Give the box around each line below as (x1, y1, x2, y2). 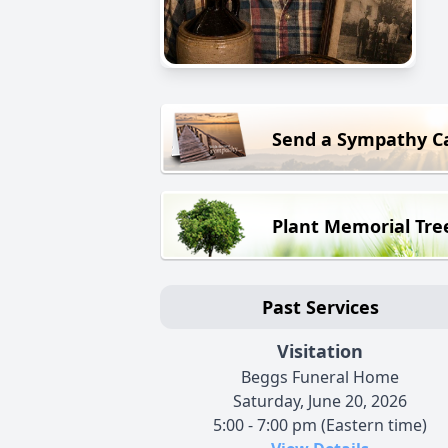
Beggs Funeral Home (241, 366, 399, 389)
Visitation (277, 339, 363, 364)
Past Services (261, 295, 379, 320)
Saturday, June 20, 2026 (233, 390, 407, 413)
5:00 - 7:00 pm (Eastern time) (213, 414, 427, 437)
